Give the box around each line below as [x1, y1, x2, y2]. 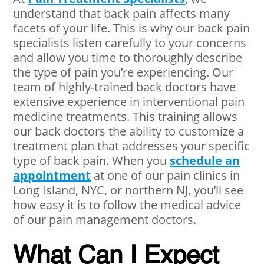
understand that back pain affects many [13, 5, 230, 21]
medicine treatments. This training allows [13, 108, 238, 124]
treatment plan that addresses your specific [13, 138, 250, 154]
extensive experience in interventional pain [13, 94, 245, 110]
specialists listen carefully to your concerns [13, 35, 247, 51]
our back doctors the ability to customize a [13, 123, 245, 139]
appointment [13, 167, 91, 183]
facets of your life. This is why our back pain [13, 20, 250, 36]
